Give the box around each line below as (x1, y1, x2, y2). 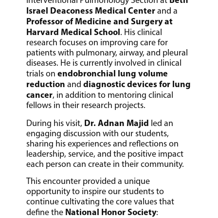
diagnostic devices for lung (83, 78, 191, 90)
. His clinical (120, 27, 163, 38)
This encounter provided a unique (26, 176, 150, 187)
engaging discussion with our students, (26, 127, 169, 139)
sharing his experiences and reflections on (26, 138, 179, 149)
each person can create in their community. (26, 158, 184, 169)
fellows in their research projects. (26, 100, 146, 111)
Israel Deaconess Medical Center (26, 5, 156, 17)
